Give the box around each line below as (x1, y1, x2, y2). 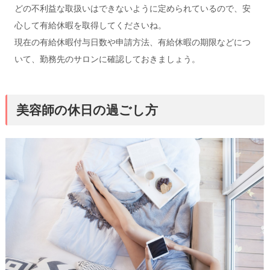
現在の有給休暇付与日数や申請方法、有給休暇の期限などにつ (14, 37, 251, 47)
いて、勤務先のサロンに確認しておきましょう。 (14, 54, 200, 64)
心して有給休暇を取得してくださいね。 (14, 20, 166, 30)
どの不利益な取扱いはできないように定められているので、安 (14, 3, 251, 13)
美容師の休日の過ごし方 (16, 101, 158, 118)
